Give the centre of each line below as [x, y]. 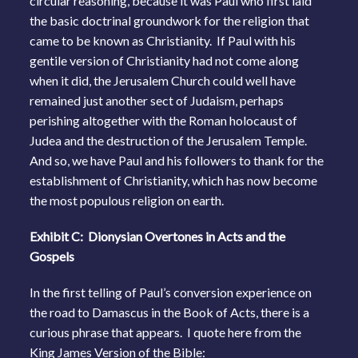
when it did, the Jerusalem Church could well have [163, 80]
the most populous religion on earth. [127, 200]
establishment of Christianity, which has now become [174, 180]
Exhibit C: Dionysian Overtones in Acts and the [158, 236]
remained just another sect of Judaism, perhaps [157, 100]
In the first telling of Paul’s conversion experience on [171, 292]
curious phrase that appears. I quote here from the [166, 332]
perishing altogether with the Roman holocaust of [164, 120]
